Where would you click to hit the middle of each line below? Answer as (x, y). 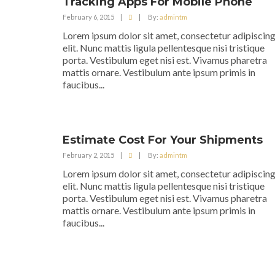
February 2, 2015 (88, 155)
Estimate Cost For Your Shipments (163, 140)
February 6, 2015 (88, 17)
